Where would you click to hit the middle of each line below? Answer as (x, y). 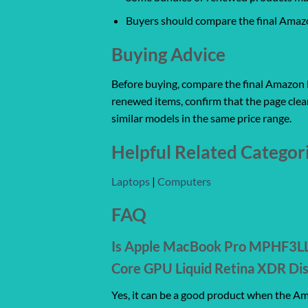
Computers (184, 181)
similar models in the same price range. (201, 118)
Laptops (131, 181)
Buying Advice (168, 55)
